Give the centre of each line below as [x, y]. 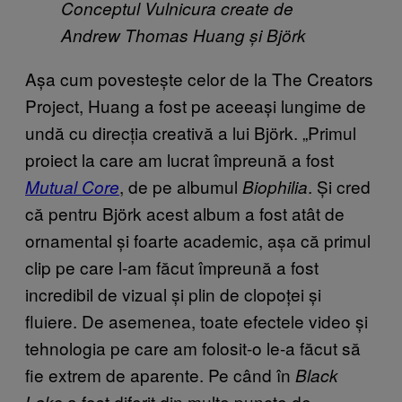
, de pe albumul [181, 186]
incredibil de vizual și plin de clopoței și [173, 293]
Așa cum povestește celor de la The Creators [199, 78]
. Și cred [339, 186]
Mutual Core [72, 186]
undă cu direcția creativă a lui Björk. [164, 132]
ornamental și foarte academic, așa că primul [198, 240]
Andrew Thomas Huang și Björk [184, 35]
